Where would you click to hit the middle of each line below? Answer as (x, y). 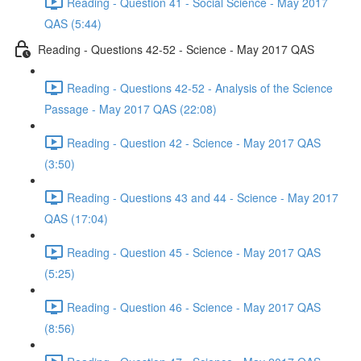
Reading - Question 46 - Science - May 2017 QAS (194, 307)
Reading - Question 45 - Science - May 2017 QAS (194, 252)
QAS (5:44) (73, 23)
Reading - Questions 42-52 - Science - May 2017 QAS (176, 49)
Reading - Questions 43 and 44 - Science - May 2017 (203, 197)
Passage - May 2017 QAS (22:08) (131, 109)
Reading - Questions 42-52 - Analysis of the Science (200, 87)
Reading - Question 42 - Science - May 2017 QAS (194, 142)
